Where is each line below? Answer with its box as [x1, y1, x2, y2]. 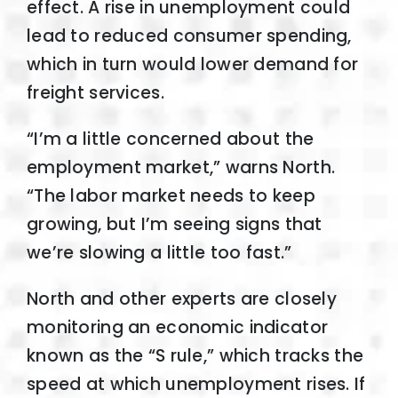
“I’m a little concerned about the [26, 126, 314, 151]
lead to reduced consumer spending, [26, 23, 352, 48]
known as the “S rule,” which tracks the [26, 343, 364, 368]
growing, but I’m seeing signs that [26, 211, 322, 236]
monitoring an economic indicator [26, 314, 329, 339]
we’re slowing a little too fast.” [26, 240, 292, 265]
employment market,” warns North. [26, 155, 336, 179]
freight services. [26, 80, 164, 105]
